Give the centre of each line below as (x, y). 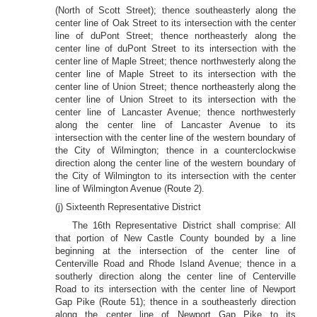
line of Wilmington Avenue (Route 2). (130, 189)
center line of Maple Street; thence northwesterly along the (175, 61)
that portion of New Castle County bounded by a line (175, 238)
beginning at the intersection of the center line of (175, 251)
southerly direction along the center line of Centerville (175, 276)
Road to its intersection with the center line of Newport (175, 289)
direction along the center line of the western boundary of (175, 163)
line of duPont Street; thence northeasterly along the (175, 36)
